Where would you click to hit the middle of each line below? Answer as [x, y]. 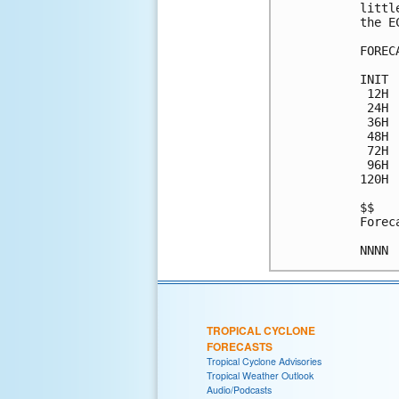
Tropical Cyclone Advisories [264, 361]
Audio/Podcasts [239, 389]
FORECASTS [240, 346]
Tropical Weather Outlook [260, 375]
